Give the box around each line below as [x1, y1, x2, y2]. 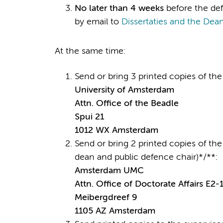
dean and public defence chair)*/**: [74, 152, 218, 162]
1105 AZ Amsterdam [74, 206, 155, 216]
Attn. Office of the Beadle [74, 99, 179, 108]
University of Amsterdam [74, 85, 174, 95]
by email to [74, 17, 121, 26]
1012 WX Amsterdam [74, 125, 158, 135]
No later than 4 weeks [74, 3, 166, 13]
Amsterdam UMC [74, 166, 144, 175]
